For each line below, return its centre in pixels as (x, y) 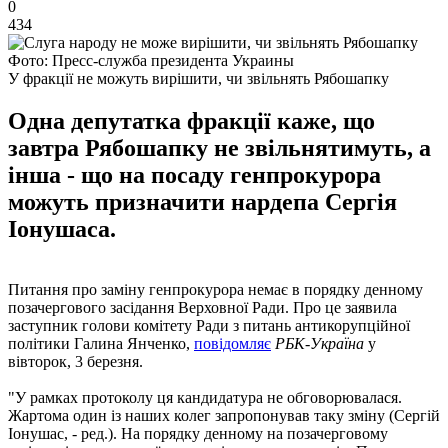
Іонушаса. (62, 228)
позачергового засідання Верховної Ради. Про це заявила (202, 307)
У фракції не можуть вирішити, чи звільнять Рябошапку (198, 78)
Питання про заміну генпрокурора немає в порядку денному (215, 289)
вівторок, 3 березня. (75, 361)
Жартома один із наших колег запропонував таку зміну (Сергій (224, 415)
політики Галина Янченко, (101, 343)
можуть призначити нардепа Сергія (202, 201)
